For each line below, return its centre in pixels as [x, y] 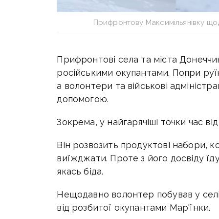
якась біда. [80, 172]
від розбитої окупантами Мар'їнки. [134, 208]
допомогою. [83, 99]
